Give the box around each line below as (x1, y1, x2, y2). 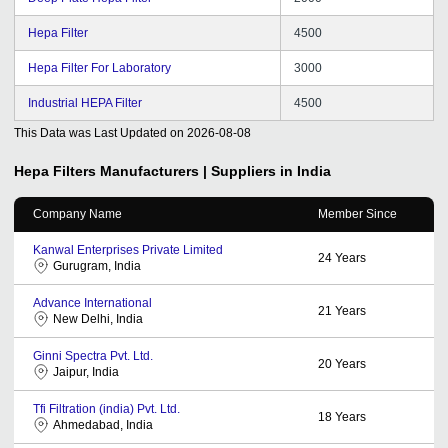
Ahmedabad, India (53, 417, 153, 432)
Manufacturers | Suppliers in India (100, 162, 331, 179)
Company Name (33, 206, 122, 221)
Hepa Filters (14, 162, 96, 179)
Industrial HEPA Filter (28, 95, 142, 110)
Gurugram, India (53, 258, 141, 273)
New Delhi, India (53, 311, 143, 326)
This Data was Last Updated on (14, 125, 184, 140)
